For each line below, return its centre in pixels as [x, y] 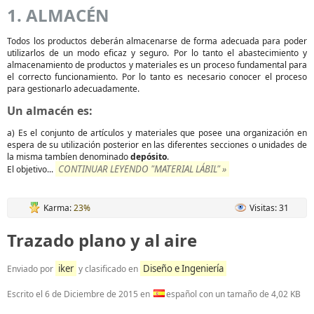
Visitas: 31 [269, 208]
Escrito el [26, 294]
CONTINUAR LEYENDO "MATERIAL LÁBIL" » [142, 169]
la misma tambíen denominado [69, 157]
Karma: [59, 208]
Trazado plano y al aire [102, 240]
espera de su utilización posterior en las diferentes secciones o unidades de [157, 145]
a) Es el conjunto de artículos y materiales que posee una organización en [157, 133]
